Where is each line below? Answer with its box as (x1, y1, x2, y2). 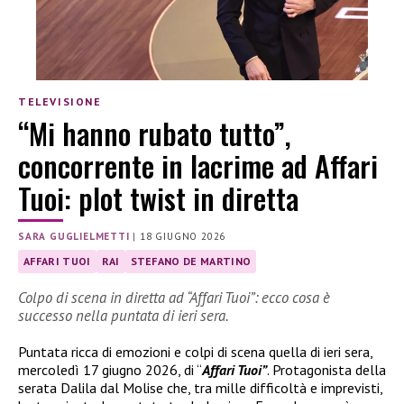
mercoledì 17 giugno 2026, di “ (18, 360, 202, 379)
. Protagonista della (267, 360, 386, 379)
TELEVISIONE (18, 95, 102, 109)
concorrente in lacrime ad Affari (18, 143, 378, 187)
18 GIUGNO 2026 (140, 229, 226, 243)
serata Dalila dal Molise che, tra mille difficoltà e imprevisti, (18, 378, 382, 397)
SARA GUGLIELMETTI (18, 229, 130, 243)
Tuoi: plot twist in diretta (18, 176, 298, 219)
